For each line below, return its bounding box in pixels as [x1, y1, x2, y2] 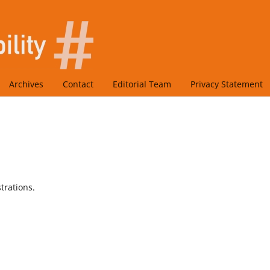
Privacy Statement [190, 78, 263, 90]
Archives [9, 78, 43, 90]
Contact [63, 78, 93, 90]
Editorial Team [113, 78, 171, 90]
